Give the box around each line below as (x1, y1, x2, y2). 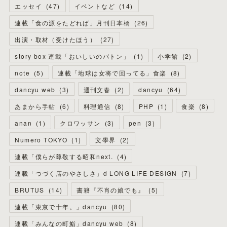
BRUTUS (15, 185, 45, 195)
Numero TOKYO (15, 135, 68, 144)
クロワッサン (60, 119, 101, 128)
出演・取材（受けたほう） (15, 35, 97, 44)
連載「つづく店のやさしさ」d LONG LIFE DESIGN (15, 169, 177, 178)
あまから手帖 (15, 102, 56, 111)
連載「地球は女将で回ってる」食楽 (58, 68, 167, 78)
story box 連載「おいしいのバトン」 (15, 52, 130, 61)
